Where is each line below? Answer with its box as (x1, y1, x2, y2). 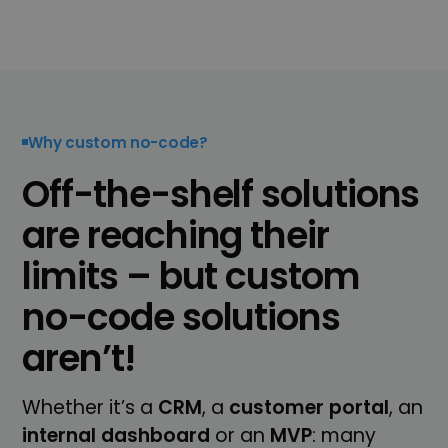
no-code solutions (22, 291, 340, 343)
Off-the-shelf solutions (22, 168, 420, 220)
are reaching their (22, 209, 329, 261)
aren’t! (22, 332, 135, 384)
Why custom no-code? (28, 131, 208, 153)
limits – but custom (22, 250, 360, 302)
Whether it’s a (22, 393, 159, 421)
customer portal (224, 393, 390, 421)
